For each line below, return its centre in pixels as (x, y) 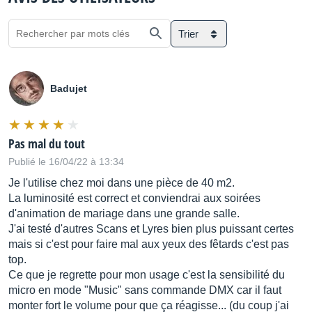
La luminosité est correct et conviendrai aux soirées (134, 198)
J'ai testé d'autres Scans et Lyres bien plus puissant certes (151, 229)
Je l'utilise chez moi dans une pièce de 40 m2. (122, 183)
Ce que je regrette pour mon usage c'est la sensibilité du (147, 275)
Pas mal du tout (47, 143)
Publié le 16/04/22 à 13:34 (66, 162)
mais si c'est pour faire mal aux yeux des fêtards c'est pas (149, 244)
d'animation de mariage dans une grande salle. (124, 213)
